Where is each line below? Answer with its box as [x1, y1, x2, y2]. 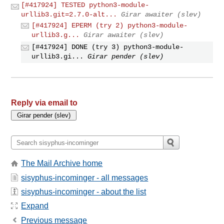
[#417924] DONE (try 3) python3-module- [31, 43, 184, 51]
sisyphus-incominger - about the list [21, 187, 146, 196]
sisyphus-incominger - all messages [21, 173, 148, 182]
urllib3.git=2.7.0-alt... [21, 10, 117, 18]
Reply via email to [11, 98, 78, 107]
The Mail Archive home [21, 159, 103, 168]
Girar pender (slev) [87, 52, 164, 61]
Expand [21, 201, 49, 210]
